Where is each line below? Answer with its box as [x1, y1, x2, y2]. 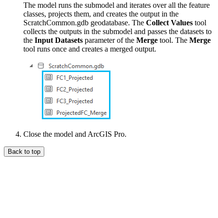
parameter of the [83, 36, 136, 45]
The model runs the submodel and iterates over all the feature [23, 1, 210, 10]
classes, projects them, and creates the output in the [23, 10, 179, 18]
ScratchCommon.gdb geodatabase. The [23, 18, 146, 27]
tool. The [158, 36, 189, 45]
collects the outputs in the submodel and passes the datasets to [23, 27, 212, 36]
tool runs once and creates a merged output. [23, 45, 156, 54]
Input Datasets [35, 36, 83, 45]
